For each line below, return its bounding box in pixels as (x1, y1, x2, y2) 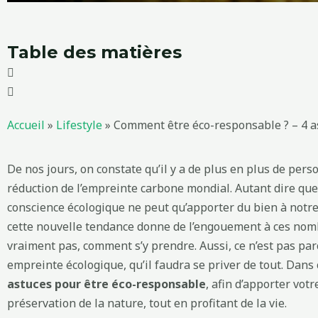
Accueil (7, 116, 45, 133)
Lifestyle (56, 116, 102, 133)
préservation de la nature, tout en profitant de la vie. (7, 295, 287, 311)
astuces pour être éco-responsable (7, 275, 206, 292)
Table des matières (7, 41, 182, 62)
